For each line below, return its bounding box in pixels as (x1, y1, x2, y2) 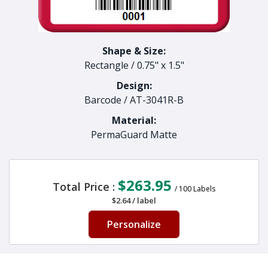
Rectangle (84, 59, 129, 72)
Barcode (84, 93, 121, 106)
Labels (193, 184, 215, 194)
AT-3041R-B (130, 93, 184, 106)
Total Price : (53, 179, 118, 194)
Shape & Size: (102, 44, 166, 57)
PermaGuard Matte (91, 128, 177, 141)
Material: (112, 114, 156, 127)
